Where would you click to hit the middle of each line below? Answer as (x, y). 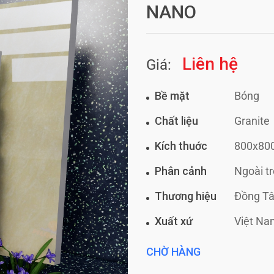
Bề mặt (172, 96)
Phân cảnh (181, 171)
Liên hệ (210, 64)
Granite (252, 121)
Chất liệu (176, 121)
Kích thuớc (181, 146)
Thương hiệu (186, 196)
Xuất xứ (174, 221)
